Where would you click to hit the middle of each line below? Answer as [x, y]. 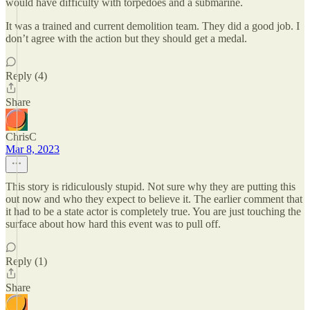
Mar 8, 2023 [33, 149]
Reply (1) [26, 261]
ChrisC [21, 137]
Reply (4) [26, 76]
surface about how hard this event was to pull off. [113, 224]
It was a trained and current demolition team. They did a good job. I [153, 26]
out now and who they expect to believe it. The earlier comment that [154, 199]
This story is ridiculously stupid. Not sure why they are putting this [151, 186]
